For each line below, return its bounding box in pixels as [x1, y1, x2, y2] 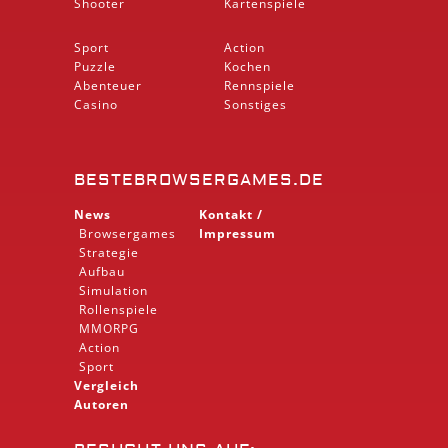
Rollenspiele [79, 300, 158, 318]
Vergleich [74, 376, 139, 394]
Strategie [79, 243, 139, 261]
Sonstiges [224, 95, 287, 113]
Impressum [199, 224, 276, 242]
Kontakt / [199, 205, 263, 223]
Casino [74, 95, 118, 113]
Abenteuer [74, 76, 142, 94]
